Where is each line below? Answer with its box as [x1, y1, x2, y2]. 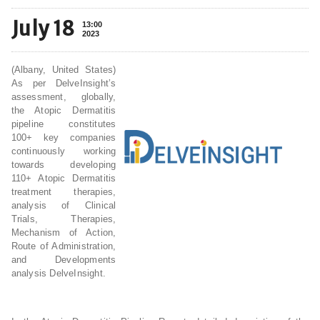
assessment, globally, [11, 91, 116, 102]
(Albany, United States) [11, 64, 116, 75]
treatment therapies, [11, 186, 116, 197]
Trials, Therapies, [11, 214, 116, 224]
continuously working [11, 146, 116, 156]
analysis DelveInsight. [11, 268, 106, 279]
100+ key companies [11, 132, 116, 143]
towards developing [11, 159, 116, 170]
